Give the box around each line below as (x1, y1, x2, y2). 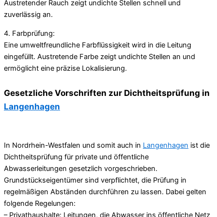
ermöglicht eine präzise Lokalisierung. (4, 63, 127, 73)
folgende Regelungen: (4, 199, 76, 208)
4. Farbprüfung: (4, 29, 55, 38)
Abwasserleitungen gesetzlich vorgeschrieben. (4, 164, 157, 173)
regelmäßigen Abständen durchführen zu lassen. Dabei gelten (4, 187, 206, 197)
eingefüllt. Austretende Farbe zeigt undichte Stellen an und (4, 52, 195, 61)
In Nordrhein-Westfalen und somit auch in (4, 141, 143, 150)
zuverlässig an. (4, 10, 53, 19)
